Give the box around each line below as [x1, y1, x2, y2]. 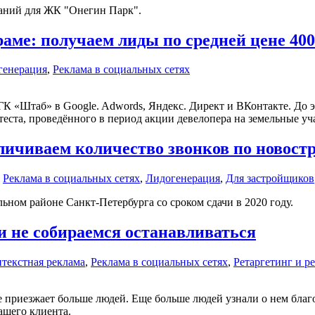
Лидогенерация [146, 172, 220, 185]
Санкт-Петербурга [66, 196, 154, 209]
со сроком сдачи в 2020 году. [154, 196, 293, 209]
